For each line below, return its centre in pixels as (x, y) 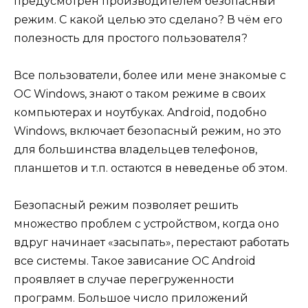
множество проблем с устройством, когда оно (146, 224)
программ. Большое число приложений (131, 298)
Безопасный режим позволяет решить (126, 206)
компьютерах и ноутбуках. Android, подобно (140, 112)
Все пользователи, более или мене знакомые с (150, 75)
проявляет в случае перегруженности (124, 280)
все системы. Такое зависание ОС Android (135, 261)
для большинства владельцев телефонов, (135, 149)
